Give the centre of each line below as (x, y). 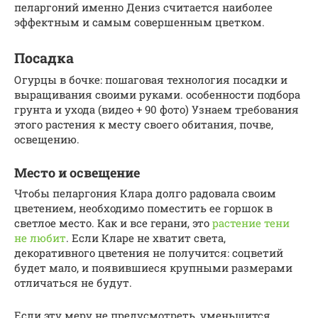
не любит (40, 238)
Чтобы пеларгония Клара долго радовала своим (145, 193)
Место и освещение (77, 173)
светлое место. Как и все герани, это (113, 223)
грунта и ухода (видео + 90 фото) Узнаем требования (157, 110)
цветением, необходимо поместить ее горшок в (143, 208)
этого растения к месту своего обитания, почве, (144, 125)
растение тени (251, 223)
